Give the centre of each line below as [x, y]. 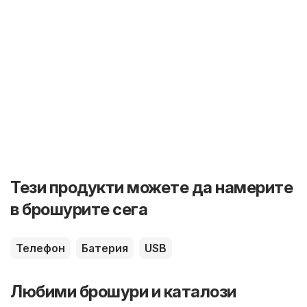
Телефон [40, 248]
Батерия [105, 248]
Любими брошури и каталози [123, 291]
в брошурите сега [79, 209]
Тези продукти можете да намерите [151, 187]
